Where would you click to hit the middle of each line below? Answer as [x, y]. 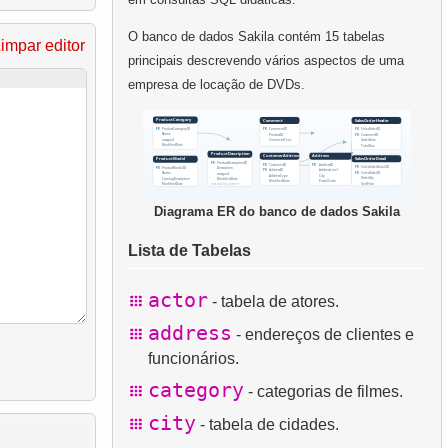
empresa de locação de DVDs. [216, 84]
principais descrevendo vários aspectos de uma [265, 60]
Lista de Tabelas [189, 251]
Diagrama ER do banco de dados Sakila [276, 211]
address [190, 333]
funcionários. [194, 359]
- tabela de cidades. [268, 425]
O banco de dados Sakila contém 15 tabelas [256, 36]
